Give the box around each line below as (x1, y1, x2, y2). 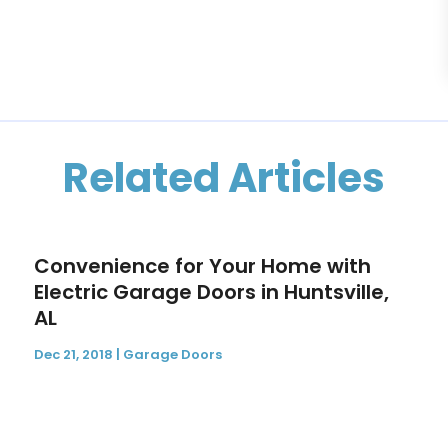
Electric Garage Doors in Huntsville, (34, 278, 390, 307)
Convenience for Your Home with (34, 252, 372, 281)
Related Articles (63, 150, 385, 207)
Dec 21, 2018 (34, 345, 114, 365)
